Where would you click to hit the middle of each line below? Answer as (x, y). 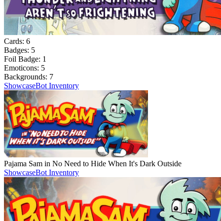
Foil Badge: (23, 59)
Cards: (15, 41)
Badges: (18, 50)
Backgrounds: (27, 76)
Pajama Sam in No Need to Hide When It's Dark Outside (93, 163)
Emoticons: (22, 68)
